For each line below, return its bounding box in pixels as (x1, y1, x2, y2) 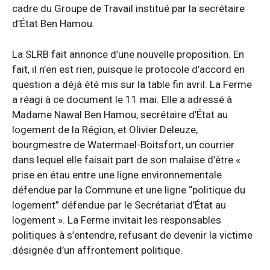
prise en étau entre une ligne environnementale (12, 168, 222, 181)
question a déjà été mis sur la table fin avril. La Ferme (12, 78, 252, 90)
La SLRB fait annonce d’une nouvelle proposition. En (12, 48, 244, 60)
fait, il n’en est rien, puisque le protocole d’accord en (12, 63, 245, 75)
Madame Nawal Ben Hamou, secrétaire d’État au (12, 108, 228, 121)
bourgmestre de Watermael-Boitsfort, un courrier (12, 138, 234, 151)
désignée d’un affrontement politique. (12, 243, 183, 256)
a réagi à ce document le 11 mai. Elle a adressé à (12, 93, 232, 105)
